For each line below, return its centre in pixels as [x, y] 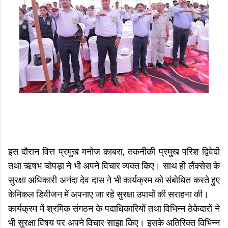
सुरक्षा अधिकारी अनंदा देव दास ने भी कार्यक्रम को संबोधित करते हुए [114, 180]
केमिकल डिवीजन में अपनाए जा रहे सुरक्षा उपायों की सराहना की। [108, 195]
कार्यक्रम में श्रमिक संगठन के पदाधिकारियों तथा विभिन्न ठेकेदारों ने [114, 209]
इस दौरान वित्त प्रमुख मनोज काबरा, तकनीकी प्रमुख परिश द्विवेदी [114, 152]
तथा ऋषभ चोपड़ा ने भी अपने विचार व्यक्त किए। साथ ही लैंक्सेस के [114, 166]
